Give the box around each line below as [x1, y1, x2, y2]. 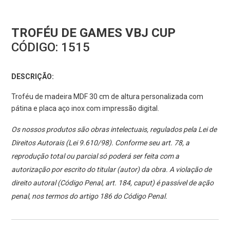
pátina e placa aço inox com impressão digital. [11, 104, 160, 113]
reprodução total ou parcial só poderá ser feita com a [11, 152, 180, 161]
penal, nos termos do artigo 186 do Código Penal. [11, 192, 168, 201]
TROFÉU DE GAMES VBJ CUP [11, 26, 176, 41]
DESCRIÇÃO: [11, 72, 54, 81]
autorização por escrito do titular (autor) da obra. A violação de [11, 165, 212, 174]
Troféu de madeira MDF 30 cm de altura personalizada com [11, 92, 204, 101]
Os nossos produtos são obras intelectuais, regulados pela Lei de [11, 125, 217, 134]
